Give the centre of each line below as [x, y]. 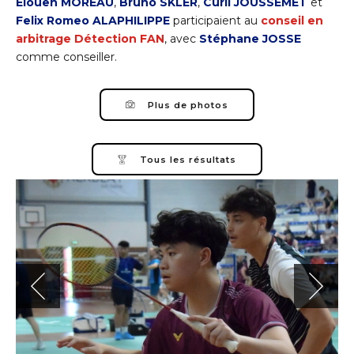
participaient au [215, 20]
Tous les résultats [188, 159]
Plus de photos [188, 105]
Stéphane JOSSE [250, 38]
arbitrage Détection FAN [90, 38]
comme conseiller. [66, 56]
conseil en [292, 20]
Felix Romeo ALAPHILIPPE [93, 20]
